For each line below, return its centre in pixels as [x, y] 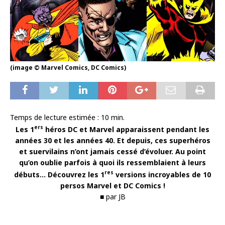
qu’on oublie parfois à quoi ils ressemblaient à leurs [113, 162]
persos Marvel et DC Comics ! [113, 185]
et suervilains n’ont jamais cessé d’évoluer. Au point [113, 151]
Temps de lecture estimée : [55, 118]
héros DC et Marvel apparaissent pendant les [127, 129]
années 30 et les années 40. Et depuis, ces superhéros [113, 140]
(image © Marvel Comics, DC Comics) [68, 68]
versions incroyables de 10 [163, 174]
